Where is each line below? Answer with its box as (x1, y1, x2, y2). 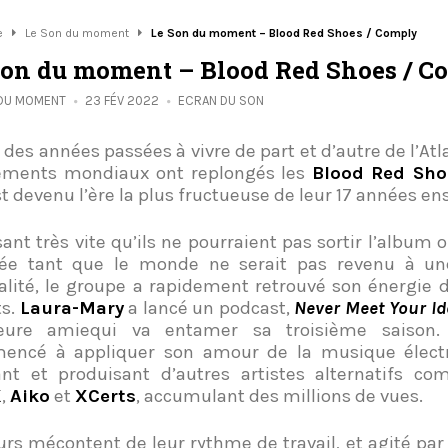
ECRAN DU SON (178, 92, 264, 108)
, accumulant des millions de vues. (136, 384, 423, 407)
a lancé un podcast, (123, 296, 295, 319)
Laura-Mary (19, 296, 124, 319)
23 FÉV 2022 (85, 92, 162, 108)
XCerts (75, 384, 136, 407)
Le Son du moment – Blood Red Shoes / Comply (151, 25, 417, 40)
